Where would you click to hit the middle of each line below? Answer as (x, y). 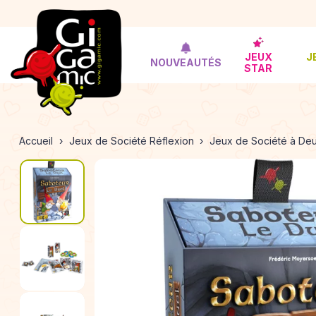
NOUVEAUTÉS (186, 62)
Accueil (36, 141)
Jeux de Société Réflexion (131, 141)
